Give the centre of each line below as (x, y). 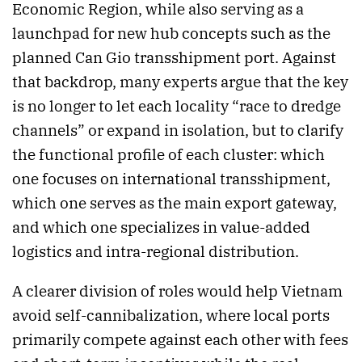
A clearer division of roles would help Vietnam (177, 291)
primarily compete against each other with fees (180, 340)
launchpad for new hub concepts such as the (171, 34)
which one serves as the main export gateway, (175, 203)
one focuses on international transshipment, (171, 179)
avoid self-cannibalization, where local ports (171, 316)
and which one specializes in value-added (161, 227)
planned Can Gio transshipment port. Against (174, 58)
